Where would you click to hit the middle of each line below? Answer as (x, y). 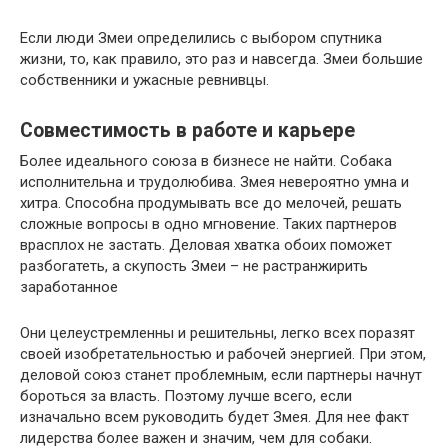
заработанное (69, 287)
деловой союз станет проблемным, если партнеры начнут (221, 375)
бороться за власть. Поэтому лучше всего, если (186, 396)
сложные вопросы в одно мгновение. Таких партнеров (208, 224)
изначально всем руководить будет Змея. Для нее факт (214, 417)
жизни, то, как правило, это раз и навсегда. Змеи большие (221, 59)
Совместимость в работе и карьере (187, 131)
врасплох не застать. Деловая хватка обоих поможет (206, 245)
